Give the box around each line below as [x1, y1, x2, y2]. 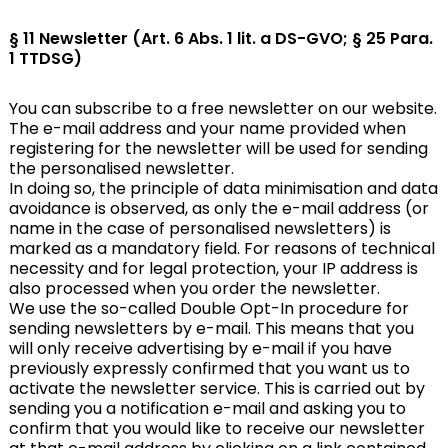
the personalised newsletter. [8, 157, 234, 180]
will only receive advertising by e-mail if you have [8, 337, 392, 360]
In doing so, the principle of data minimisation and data [8, 177, 438, 200]
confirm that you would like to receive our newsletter [8, 417, 425, 440]
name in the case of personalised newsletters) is [8, 217, 391, 240]
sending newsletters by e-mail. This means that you [8, 317, 414, 340]
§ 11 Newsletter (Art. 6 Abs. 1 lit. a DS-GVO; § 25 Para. [8, 27, 433, 50]
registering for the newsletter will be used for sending [8, 137, 428, 160]
